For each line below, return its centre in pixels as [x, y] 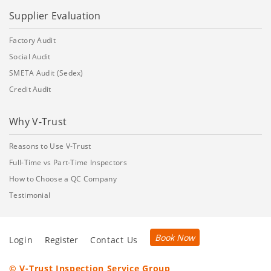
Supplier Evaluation [55, 15]
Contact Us [114, 240]
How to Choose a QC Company [63, 178]
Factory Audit [32, 40]
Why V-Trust [38, 121]
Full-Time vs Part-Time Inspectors [68, 162]
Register [62, 240]
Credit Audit [30, 89]
